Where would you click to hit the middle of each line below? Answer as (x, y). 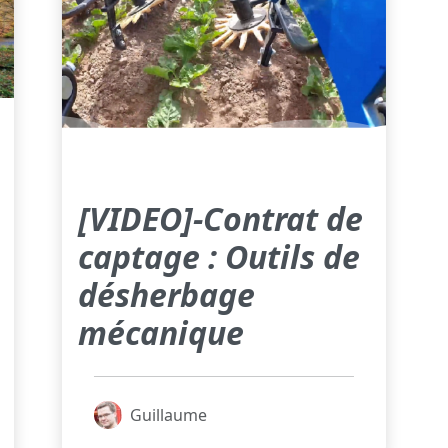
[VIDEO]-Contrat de (220, 219)
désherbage (166, 295)
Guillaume (168, 415)
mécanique (160, 333)
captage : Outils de (218, 257)
